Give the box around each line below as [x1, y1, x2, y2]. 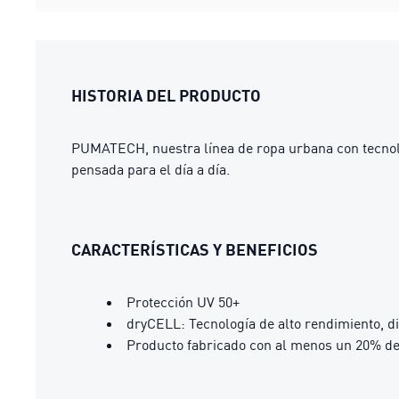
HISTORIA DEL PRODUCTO [71, 85, 261, 105]
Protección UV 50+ [126, 293, 240, 311]
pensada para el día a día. [71, 160, 230, 178]
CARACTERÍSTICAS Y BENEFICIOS [71, 240, 318, 259]
